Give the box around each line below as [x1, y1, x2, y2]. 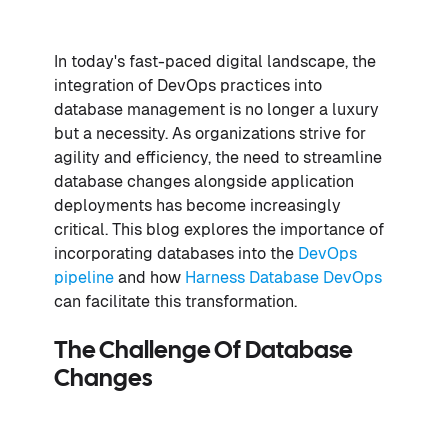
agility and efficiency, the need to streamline [54, 147, 382, 167]
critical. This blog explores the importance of [54, 219, 384, 239]
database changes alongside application [54, 171, 354, 191]
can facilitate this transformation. [54, 291, 297, 311]
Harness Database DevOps [185, 267, 382, 287]
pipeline [54, 267, 114, 287]
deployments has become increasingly [54, 195, 341, 215]
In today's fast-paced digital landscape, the [54, 51, 376, 71]
